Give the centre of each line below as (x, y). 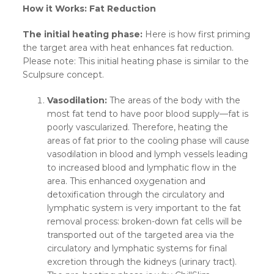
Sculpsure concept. (64, 75)
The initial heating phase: (84, 35)
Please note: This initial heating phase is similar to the (136, 61)
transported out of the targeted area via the (141, 235)
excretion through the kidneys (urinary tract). (142, 262)
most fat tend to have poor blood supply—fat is (148, 114)
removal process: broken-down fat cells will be (145, 222)
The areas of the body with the (175, 101)
